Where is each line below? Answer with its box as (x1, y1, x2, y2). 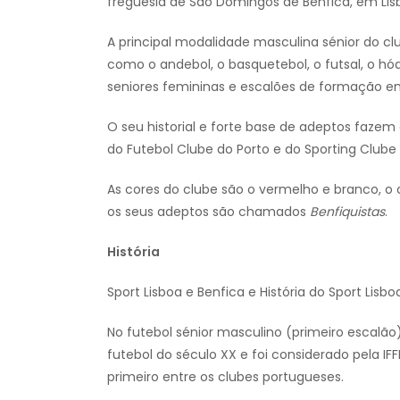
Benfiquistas (310, 203, 385, 221)
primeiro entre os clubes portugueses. (107, 368, 344, 387)
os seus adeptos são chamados (107, 203, 310, 221)
